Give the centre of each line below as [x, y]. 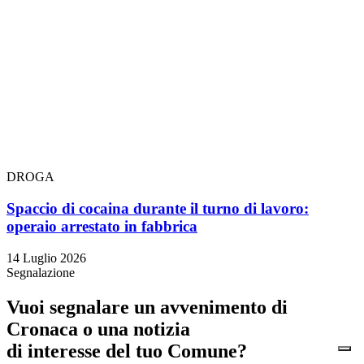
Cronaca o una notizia [98, 329]
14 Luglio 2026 [46, 258]
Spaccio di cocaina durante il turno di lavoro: [158, 209]
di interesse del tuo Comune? [127, 351]
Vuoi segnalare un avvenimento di [147, 307]
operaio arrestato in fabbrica [102, 227]
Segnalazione [41, 272]
